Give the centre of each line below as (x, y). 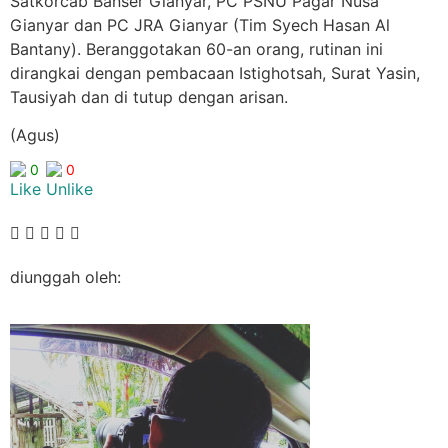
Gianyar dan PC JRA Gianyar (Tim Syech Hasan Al (200, 24)
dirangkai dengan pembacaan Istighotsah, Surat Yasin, (215, 72)
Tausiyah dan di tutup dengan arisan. (149, 96)
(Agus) (35, 134)
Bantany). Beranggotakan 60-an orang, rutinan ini (196, 48)
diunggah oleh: (65, 277)
